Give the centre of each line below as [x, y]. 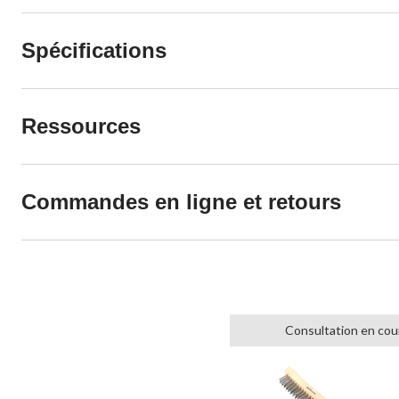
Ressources [81, 126]
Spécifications [94, 50]
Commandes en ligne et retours [181, 201]
